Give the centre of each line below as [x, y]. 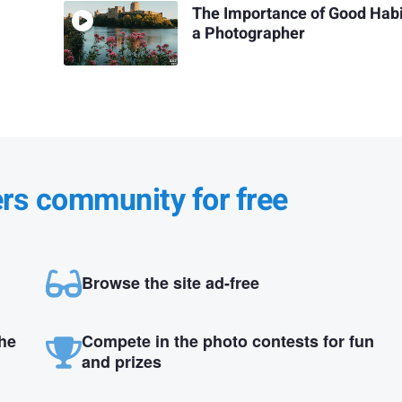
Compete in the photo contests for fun [227, 341]
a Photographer [249, 33]
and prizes [121, 361]
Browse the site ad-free [170, 282]
